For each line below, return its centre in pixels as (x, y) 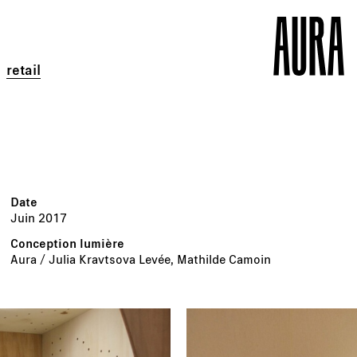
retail (24, 69)
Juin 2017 (39, 217)
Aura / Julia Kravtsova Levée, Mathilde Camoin (141, 259)
